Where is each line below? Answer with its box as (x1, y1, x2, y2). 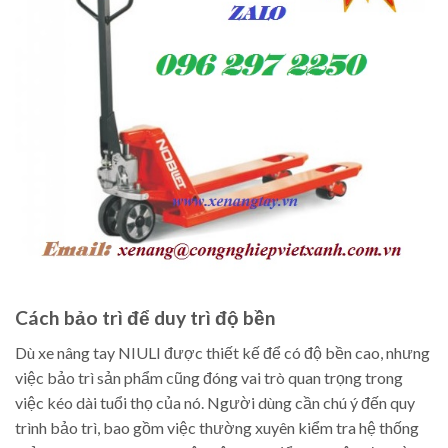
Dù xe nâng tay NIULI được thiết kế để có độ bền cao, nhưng (15, 342, 430, 362)
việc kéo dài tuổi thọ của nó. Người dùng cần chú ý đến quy (15, 392, 415, 412)
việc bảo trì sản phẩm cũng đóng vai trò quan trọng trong (15, 367, 403, 387)
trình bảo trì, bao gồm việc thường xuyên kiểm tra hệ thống (15, 417, 419, 437)
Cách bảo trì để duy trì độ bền (15, 306, 276, 330)
